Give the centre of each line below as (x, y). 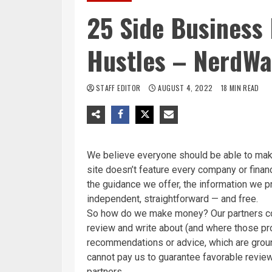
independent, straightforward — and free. (172, 199)
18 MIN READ (240, 87)
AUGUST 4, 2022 (185, 87)
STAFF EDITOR (119, 87)
